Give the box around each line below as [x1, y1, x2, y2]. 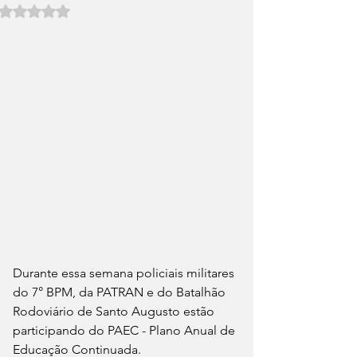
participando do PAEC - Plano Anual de [13, 323, 238, 338]
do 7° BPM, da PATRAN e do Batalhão [13, 284, 229, 300]
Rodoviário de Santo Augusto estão [13, 304, 218, 319]
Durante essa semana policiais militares [13, 265, 237, 280]
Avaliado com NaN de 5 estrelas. [33, 2, 212, 17]
